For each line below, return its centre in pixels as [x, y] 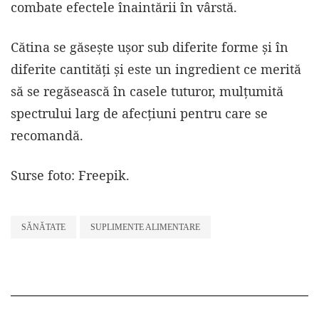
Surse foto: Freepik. [70, 176]
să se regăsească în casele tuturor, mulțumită [147, 91]
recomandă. [47, 136]
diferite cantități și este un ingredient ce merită [156, 69]
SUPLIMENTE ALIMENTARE [145, 228]
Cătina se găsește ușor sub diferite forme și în [150, 47]
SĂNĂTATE [43, 228]
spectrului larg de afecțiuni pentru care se [139, 114]
